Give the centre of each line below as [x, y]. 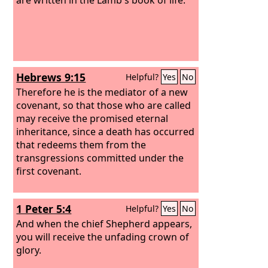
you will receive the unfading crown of [103, 237]
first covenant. [49, 171]
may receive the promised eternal [92, 118]
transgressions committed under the [100, 158]
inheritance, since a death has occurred [106, 131]
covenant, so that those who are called [104, 105]
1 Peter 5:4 [44, 209]
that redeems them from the [81, 144]
